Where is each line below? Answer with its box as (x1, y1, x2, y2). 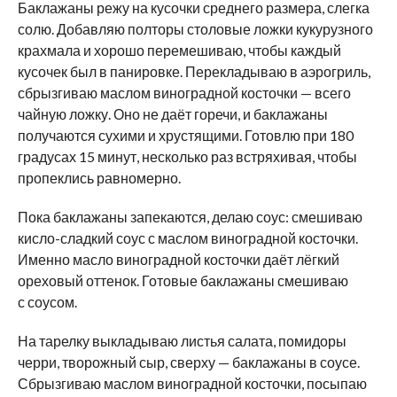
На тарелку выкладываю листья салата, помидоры (17, 331, 346, 349)
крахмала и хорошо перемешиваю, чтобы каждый (17, 41, 341, 58)
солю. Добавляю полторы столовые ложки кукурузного (17, 19, 373, 37)
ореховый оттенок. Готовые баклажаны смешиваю (17, 271, 348, 289)
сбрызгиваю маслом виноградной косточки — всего (17, 83, 351, 101)
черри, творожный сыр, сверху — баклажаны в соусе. (17, 353, 360, 370)
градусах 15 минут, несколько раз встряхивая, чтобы (17, 147, 357, 165)
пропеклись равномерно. (17, 168, 181, 186)
